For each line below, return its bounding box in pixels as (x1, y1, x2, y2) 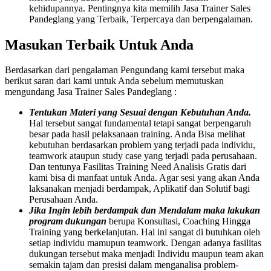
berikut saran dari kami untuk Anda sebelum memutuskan (5, 76, 224, 87)
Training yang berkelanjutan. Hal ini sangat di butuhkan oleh (29, 227, 260, 238)
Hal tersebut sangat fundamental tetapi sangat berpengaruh (29, 118, 251, 129)
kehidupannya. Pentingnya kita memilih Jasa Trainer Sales (29, 2, 250, 13)
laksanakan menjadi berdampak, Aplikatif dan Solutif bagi (29, 183, 250, 194)
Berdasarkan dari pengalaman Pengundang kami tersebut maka (5, 65, 244, 76)
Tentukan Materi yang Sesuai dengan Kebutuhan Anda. (29, 107, 251, 118)
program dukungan (29, 216, 109, 227)
